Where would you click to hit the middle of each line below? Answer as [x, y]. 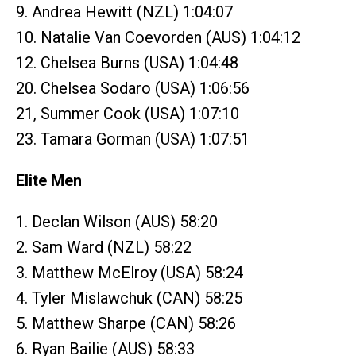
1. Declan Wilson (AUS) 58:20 [117, 221]
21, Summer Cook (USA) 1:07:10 [128, 113]
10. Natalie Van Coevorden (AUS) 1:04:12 [158, 37]
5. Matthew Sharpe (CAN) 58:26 [126, 323]
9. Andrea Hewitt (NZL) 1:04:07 [124, 12]
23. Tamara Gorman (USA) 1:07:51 [133, 139]
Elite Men [49, 180]
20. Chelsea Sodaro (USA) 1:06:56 [133, 88]
